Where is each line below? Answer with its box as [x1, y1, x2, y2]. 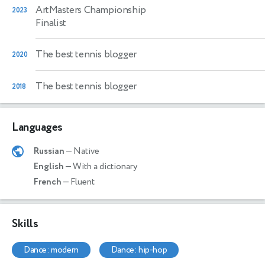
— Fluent [62, 175, 95, 188]
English [34, 160, 64, 173]
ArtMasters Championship [35, 2, 146, 17]
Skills [12, 215, 38, 232]
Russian [34, 144, 64, 157]
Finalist [35, 15, 66, 30]
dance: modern [30, 243, 79, 256]
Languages [12, 119, 63, 135]
